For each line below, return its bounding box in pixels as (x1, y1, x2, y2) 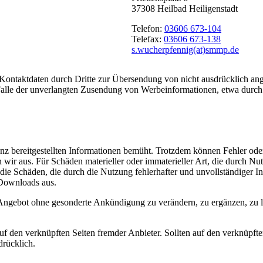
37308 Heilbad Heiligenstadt (131, 4, 238, 14)
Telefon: (131, 23, 164, 34)
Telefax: (131, 34, 164, 45)
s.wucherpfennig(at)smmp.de (131, 45, 239, 55)
